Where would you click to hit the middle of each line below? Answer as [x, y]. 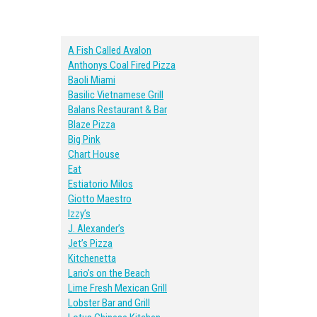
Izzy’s [79, 214]
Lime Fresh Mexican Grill [117, 288]
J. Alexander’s [96, 229]
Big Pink [84, 139]
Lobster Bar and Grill [109, 303]
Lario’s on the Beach [109, 273]
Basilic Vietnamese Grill [116, 95]
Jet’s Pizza [90, 243]
